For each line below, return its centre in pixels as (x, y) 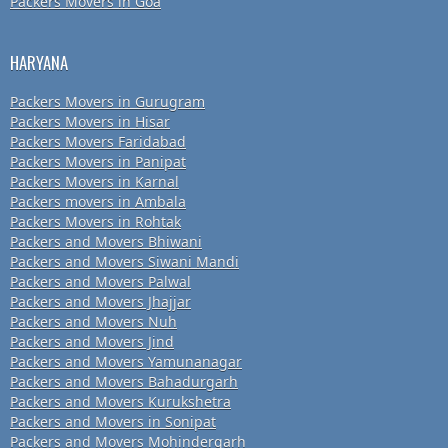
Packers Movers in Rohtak (95, 222)
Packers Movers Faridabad (98, 142)
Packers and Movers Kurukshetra (120, 402)
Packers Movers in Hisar (90, 122)
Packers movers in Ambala (98, 202)
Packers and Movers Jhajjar (100, 302)
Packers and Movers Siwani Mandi (124, 262)
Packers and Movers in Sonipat (113, 422)
